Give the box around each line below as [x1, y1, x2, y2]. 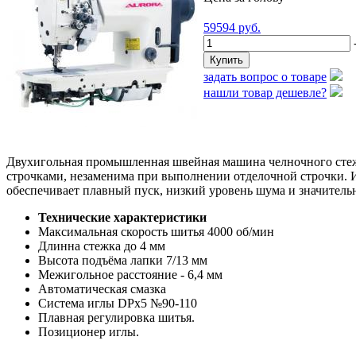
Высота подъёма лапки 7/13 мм [38, 253, 207, 267]
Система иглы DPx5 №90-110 [38, 296, 197, 310]
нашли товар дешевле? [203, 85, 327, 99]
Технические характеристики [38, 210, 207, 224]
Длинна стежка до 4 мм [38, 238, 165, 253]
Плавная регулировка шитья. [38, 310, 195, 324]
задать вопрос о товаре [203, 69, 327, 83]
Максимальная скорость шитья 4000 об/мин [38, 224, 274, 238]
